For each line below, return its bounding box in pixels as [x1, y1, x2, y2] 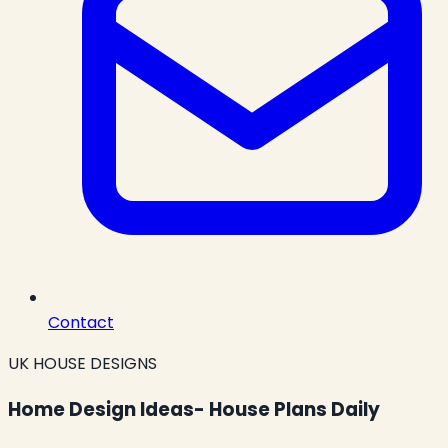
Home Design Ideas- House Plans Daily [8, 395, 380, 423]
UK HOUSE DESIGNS [8, 352, 157, 375]
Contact [48, 311, 114, 334]
